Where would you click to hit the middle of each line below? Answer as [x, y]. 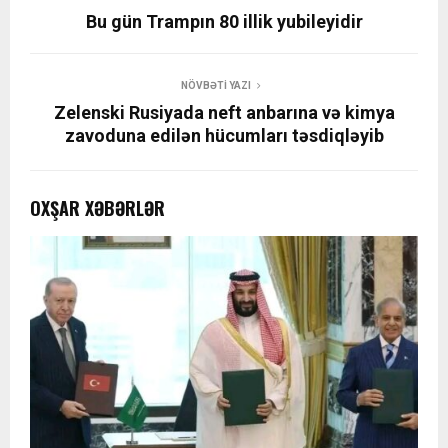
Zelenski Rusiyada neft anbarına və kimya [224, 113]
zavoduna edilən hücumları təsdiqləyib [224, 136]
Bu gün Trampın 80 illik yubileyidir [224, 22]
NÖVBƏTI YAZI [216, 86]
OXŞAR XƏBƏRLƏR [97, 208]
